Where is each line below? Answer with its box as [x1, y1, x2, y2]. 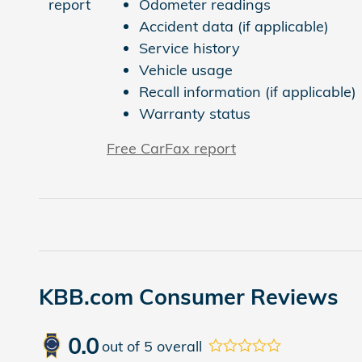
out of [102, 336, 144, 356]
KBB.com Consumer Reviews [39, 283, 339, 311]
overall [153, 336, 202, 356]
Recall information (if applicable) [139, 82, 356, 102]
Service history [139, 39, 240, 58]
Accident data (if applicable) [139, 17, 329, 36]
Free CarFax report [107, 139, 236, 158]
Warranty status [139, 104, 250, 124]
